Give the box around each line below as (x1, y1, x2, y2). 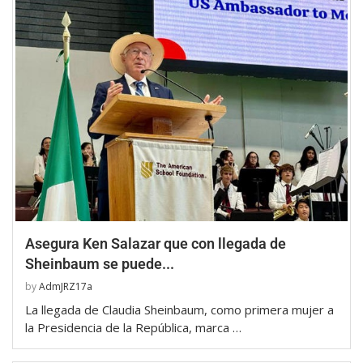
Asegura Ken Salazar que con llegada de (25, 234, 286, 252)
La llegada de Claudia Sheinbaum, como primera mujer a (25, 301, 334, 318)
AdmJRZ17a (39, 279, 92, 293)
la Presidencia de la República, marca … (25, 318, 241, 335)
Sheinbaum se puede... (25, 254, 174, 272)
